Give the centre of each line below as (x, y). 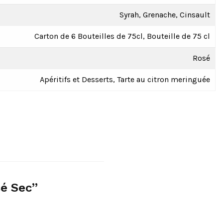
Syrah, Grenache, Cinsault (165, 14)
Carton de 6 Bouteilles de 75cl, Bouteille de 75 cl (122, 36)
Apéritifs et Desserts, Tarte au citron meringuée (125, 79)
